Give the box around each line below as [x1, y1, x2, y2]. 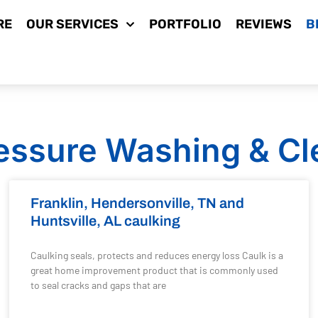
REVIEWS [235, 16, 292, 32]
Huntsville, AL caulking [31, 213, 181, 229]
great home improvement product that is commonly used [31, 264, 279, 276]
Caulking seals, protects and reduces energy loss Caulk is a [31, 249, 284, 261]
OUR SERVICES [26, 16, 119, 32]
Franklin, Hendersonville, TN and [31, 195, 245, 211]
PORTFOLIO [148, 16, 221, 32]
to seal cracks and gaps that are [31, 279, 167, 291]
